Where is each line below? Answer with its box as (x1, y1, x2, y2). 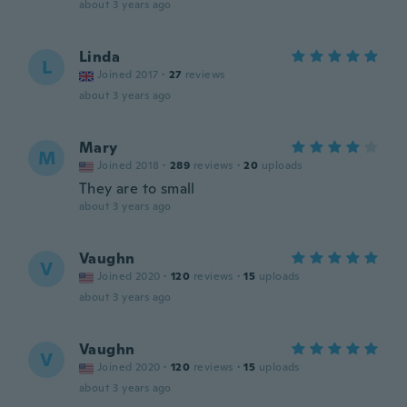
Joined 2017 (97, 67, 159, 82)
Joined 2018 (97, 158, 160, 173)
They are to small (79, 179, 195, 198)
